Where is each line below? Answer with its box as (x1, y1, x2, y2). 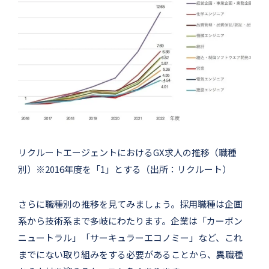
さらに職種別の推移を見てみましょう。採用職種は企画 (18, 197, 243, 210)
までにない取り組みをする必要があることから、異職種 (18, 247, 243, 261)
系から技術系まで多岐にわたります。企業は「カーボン (18, 214, 243, 227)
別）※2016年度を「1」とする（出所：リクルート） (18, 162, 231, 175)
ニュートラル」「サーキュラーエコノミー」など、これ (18, 231, 243, 244)
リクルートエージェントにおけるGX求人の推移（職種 (18, 145, 237, 159)
